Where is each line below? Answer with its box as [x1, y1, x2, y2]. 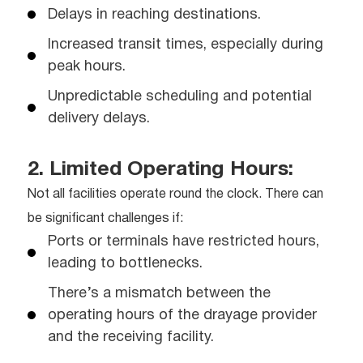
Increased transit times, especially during [48, 37, 323, 52]
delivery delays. [48, 111, 150, 126]
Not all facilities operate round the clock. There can [28, 188, 323, 200]
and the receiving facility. [48, 330, 214, 344]
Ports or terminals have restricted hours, [48, 234, 319, 249]
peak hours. [48, 59, 126, 74]
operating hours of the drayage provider [48, 308, 317, 322]
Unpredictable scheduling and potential [48, 89, 312, 104]
